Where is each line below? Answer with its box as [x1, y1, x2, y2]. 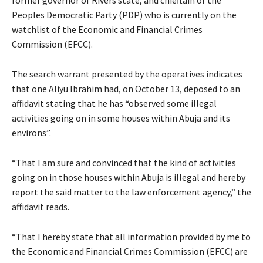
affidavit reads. [12, 201, 69, 213]
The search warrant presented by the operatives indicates [12, 68, 242, 80]
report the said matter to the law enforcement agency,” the [12, 186, 251, 198]
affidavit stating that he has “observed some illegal [12, 97, 217, 110]
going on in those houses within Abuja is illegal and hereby [12, 171, 245, 184]
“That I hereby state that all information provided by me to [12, 231, 251, 243]
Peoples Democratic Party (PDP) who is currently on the [12, 9, 237, 21]
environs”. [12, 127, 51, 139]
